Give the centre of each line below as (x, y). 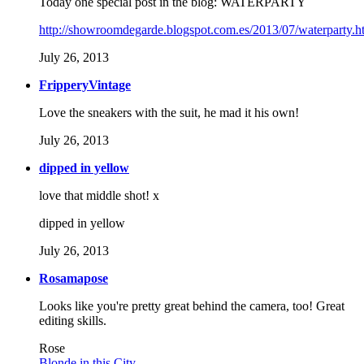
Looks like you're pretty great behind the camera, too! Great (192, 306)
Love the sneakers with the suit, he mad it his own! (169, 113)
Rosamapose (74, 279)
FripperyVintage (85, 85)
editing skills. (73, 321)
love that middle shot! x (99, 196)
